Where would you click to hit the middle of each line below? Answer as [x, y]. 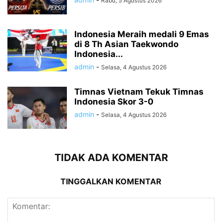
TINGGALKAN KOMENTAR [111, 181]
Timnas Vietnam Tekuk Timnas [139, 91]
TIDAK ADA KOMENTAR [111, 157]
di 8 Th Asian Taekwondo [126, 44]
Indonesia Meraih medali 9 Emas [142, 34]
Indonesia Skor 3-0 [114, 101]
